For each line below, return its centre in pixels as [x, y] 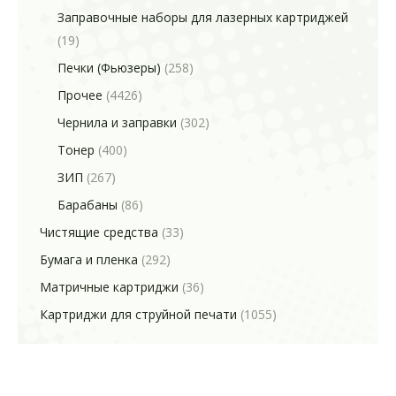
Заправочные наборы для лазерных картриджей [203, 17]
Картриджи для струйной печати [138, 314]
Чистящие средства [99, 232]
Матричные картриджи [109, 287]
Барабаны [88, 205]
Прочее [80, 95]
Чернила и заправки [117, 122]
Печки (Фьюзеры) [109, 68]
